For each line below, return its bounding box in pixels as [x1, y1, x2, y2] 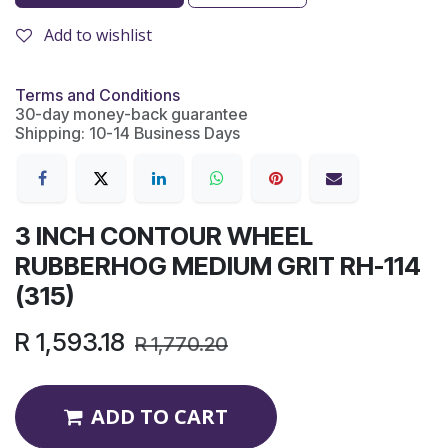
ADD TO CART [91, 403, 228, 431]
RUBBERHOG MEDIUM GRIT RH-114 [15, 251, 421, 282]
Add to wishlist [44, 24, 152, 46]
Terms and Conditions [15, 85, 180, 105]
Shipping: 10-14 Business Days [15, 123, 240, 143]
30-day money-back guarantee [15, 104, 248, 124]
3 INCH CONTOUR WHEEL [15, 221, 313, 252]
